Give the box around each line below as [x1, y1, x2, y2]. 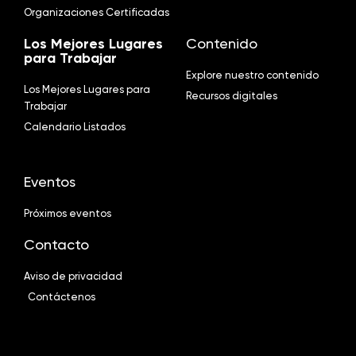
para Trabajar [24, 49, 117, 68]
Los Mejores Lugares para [24, 83, 150, 96]
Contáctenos [28, 291, 95, 304]
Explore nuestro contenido [186, 69, 319, 82]
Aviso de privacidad [24, 270, 122, 283]
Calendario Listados [24, 121, 126, 133]
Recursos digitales [186, 90, 277, 103]
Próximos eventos [24, 207, 111, 220]
